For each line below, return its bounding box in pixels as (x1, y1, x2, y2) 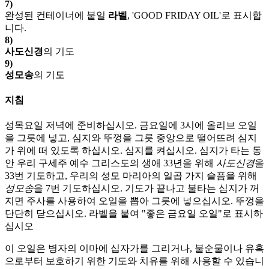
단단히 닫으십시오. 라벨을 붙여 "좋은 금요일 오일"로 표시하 (5, 208, 263, 219)
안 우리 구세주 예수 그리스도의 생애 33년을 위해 (5, 158, 216, 169)
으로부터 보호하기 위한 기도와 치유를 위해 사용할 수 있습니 (5, 256, 264, 267)
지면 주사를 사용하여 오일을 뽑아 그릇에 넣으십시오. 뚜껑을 (5, 196, 264, 207)
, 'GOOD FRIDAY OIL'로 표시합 (127, 10, 262, 20)
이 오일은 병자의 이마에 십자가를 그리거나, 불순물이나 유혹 (5, 243, 264, 254)
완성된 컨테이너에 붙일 (5, 10, 108, 20)
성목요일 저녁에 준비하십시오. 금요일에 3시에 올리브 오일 (5, 120, 257, 131)
